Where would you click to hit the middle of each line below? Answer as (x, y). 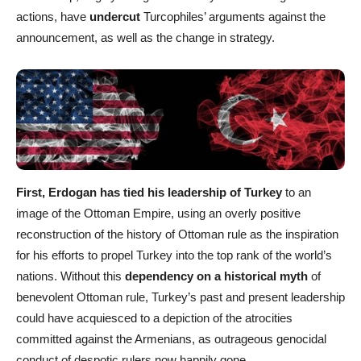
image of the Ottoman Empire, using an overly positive (158, 213)
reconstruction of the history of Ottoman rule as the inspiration (177, 234)
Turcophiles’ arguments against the (234, 16)
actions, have (53, 16)
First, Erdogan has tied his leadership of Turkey (149, 192)
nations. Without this (71, 276)
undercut (116, 16)
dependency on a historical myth (216, 276)
